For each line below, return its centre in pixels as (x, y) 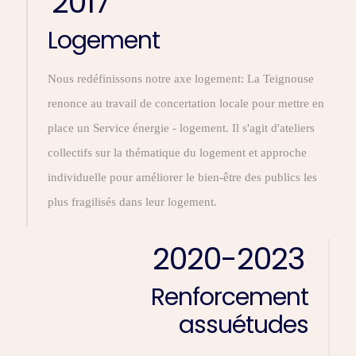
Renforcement (230, 297)
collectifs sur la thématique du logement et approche (177, 153)
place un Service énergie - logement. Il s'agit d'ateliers (181, 128)
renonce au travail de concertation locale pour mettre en (186, 103)
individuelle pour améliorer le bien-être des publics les (182, 177)
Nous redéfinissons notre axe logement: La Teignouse (181, 79)
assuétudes (244, 325)
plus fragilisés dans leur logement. (132, 202)
